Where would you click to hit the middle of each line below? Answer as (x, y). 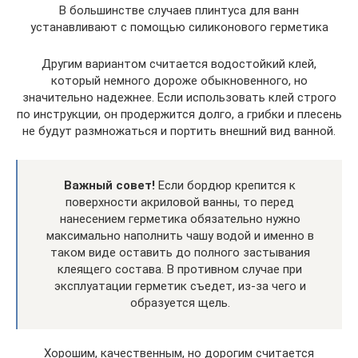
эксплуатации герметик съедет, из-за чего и (180, 286)
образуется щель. (180, 303)
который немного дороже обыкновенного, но (179, 81)
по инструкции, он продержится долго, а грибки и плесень (179, 114)
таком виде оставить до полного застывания (180, 253)
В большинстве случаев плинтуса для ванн (179, 10)
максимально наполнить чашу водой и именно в (180, 236)
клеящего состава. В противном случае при (180, 269)
